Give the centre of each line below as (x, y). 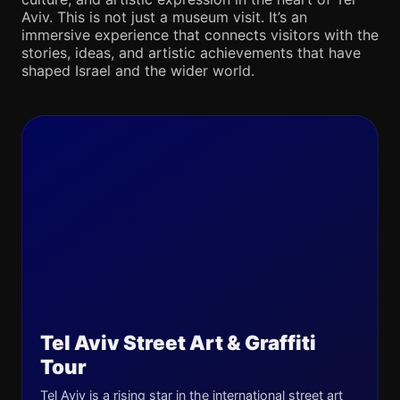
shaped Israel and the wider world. (138, 71)
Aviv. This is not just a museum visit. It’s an (164, 17)
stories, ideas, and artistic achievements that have (191, 53)
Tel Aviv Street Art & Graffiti (178, 342)
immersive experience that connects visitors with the (200, 35)
